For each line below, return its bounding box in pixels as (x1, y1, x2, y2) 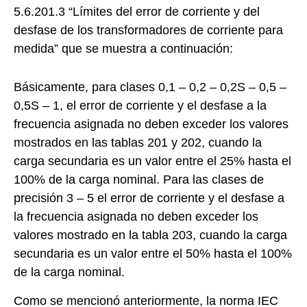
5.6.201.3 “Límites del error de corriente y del (14, 5, 260, 19)
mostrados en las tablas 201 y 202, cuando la (14, 136, 262, 150)
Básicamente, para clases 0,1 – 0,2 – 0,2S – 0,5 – (14, 80, 286, 95)
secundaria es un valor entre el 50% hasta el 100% (14, 247, 292, 261)
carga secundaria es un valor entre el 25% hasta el (14, 154, 291, 169)
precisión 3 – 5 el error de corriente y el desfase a (14, 191, 284, 206)
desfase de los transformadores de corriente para (14, 23, 283, 38)
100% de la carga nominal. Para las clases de (14, 173, 264, 187)
